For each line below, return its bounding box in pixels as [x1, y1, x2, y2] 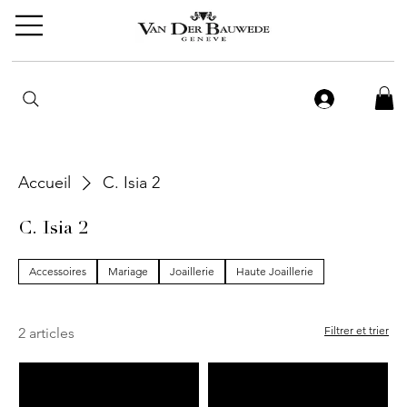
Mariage [108, 264, 148, 279]
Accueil [18, 173, 71, 194]
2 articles [18, 324, 74, 342]
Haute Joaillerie [236, 264, 313, 279]
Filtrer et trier [324, 323, 389, 338]
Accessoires [29, 264, 86, 279]
